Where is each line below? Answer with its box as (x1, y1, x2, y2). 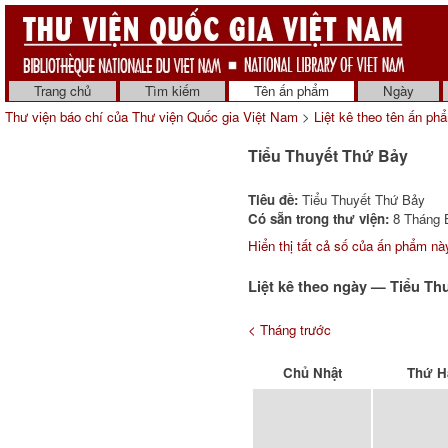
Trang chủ (34, 81, 91, 100)
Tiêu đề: (248, 190, 298, 209)
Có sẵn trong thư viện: (248, 209, 389, 228)
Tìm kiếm (145, 81, 200, 100)
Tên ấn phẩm (254, 81, 329, 100)
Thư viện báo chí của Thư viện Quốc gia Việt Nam (5, 107, 298, 126)
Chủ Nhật (282, 363, 342, 382)
